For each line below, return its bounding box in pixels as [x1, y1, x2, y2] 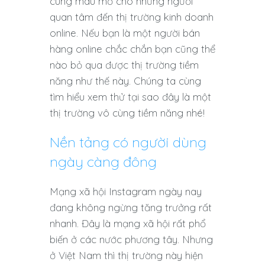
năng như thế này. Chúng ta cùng [50, 75, 201, 88]
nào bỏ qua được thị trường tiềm [50, 59, 199, 72]
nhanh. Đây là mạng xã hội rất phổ [50, 217, 206, 230]
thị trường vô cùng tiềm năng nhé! [50, 106, 205, 119]
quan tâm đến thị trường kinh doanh [50, 11, 214, 24]
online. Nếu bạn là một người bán [50, 27, 200, 40]
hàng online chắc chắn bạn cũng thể [50, 43, 215, 56]
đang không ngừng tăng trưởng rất [50, 201, 212, 214]
